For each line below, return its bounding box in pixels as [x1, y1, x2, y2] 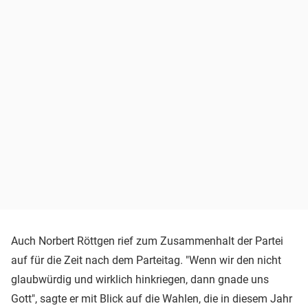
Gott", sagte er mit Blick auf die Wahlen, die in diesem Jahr [11, 292, 292, 306]
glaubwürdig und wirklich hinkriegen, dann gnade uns [11, 273, 269, 287]
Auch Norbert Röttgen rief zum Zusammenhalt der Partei [11, 234, 283, 248]
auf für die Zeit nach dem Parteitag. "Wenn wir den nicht [11, 254, 281, 267]
